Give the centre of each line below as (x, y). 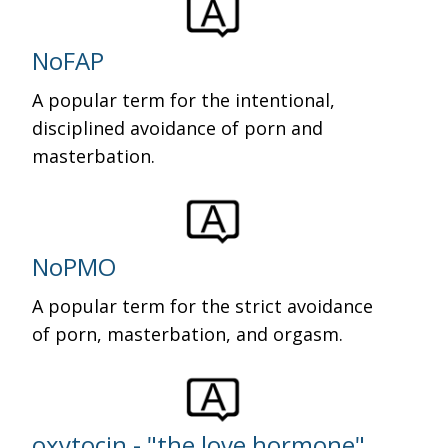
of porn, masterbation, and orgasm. (188, 334)
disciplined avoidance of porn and (178, 128)
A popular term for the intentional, (184, 100)
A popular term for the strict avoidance (203, 306)
